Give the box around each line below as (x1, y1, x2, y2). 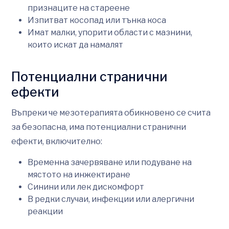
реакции (28, 206, 63, 216)
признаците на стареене (28, 3, 130, 13)
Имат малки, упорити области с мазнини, (28, 27, 192, 37)
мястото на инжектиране (28, 169, 130, 179)
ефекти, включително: (11, 136, 102, 146)
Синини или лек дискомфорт (28, 181, 144, 192)
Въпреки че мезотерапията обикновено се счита (11, 107, 211, 118)
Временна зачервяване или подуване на (28, 157, 192, 167)
